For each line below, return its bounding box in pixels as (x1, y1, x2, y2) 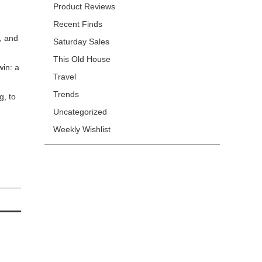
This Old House (53, 54, 111, 64)
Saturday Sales (53, 37, 109, 46)
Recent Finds (53, 19, 102, 29)
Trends (53, 89, 79, 99)
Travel (53, 72, 76, 81)
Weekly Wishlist (53, 125, 111, 134)
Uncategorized (53, 107, 107, 116)
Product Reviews (53, 2, 115, 11)
